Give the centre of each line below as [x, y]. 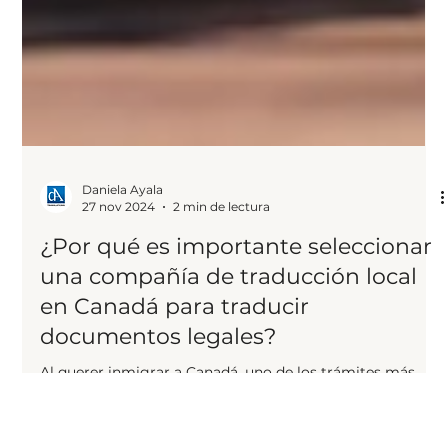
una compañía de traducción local [229, 356]
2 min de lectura [222, 286]
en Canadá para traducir [175, 386]
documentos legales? [158, 416]
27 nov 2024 [119, 286]
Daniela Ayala [123, 269]
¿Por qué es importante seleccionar [236, 326]
